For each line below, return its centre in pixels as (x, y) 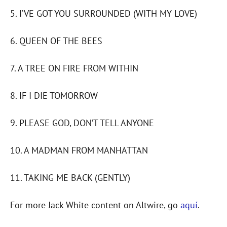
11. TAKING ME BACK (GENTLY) (70, 178)
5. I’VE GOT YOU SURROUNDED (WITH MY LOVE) (104, 14)
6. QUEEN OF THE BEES (56, 41)
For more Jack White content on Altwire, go (95, 205)
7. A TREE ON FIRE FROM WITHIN (74, 68)
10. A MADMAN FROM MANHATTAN (79, 150)
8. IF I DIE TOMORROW (54, 96)
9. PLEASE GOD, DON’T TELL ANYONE (82, 123)
